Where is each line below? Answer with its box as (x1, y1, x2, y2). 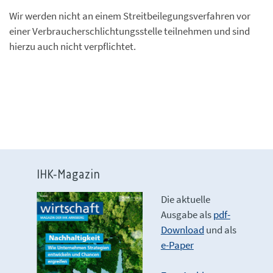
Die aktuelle (160, 193, 210, 206)
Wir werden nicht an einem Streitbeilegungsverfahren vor (9, 9, 250, 23)
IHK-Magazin (37, 169, 100, 182)
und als (204, 223, 236, 236)
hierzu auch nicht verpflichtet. (9, 40, 136, 53)
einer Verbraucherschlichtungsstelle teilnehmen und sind (9, 24, 250, 38)
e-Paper (160, 238, 194, 252)
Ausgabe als (160, 208, 213, 221)
